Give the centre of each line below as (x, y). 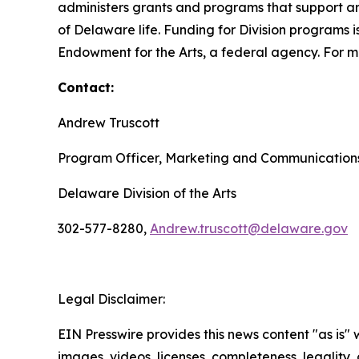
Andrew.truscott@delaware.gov (249, 228)
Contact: (86, 87)
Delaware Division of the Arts (147, 193)
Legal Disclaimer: (111, 298)
